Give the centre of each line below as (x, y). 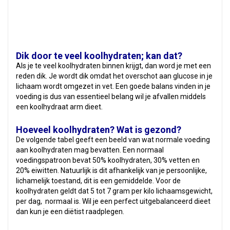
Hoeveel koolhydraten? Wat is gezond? (99, 130)
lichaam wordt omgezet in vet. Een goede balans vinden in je (113, 86)
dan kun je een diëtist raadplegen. (70, 212)
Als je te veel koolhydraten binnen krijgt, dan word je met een (113, 66)
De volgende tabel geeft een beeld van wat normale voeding (113, 140)
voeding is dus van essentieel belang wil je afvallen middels (111, 97)
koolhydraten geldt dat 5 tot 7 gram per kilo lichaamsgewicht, (114, 191)
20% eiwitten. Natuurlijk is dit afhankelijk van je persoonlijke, (111, 170)
